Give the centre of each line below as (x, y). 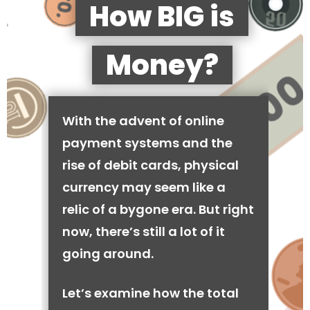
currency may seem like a (144, 187)
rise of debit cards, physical (151, 165)
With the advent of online (143, 121)
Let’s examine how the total (151, 293)
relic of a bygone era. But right (158, 209)
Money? (162, 65)
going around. (108, 254)
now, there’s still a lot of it (144, 231)
